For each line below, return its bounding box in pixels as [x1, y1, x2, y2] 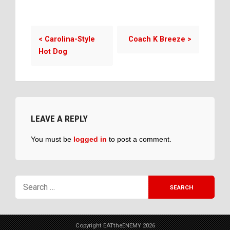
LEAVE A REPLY [31, 113, 88, 124]
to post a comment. [107, 135, 171, 143]
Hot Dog [39, 47, 67, 56]
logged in [73, 135, 107, 143]
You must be [31, 135, 73, 143]
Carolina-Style [45, 34, 95, 44]
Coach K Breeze [128, 34, 185, 44]
